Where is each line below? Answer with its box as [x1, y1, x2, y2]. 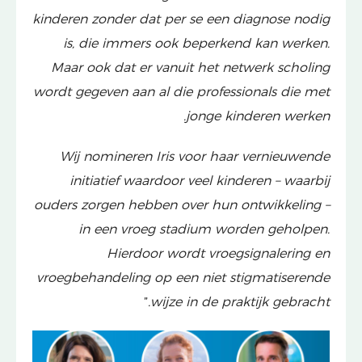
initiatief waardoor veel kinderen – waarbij [69, 174, 330, 187]
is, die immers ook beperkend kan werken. [63, 36, 330, 50]
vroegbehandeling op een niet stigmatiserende [36, 271, 330, 284]
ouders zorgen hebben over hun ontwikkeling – [34, 198, 330, 212]
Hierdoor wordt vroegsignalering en [107, 246, 330, 260]
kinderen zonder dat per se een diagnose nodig [32, 12, 330, 26]
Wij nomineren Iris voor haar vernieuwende [60, 149, 330, 163]
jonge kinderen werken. [186, 109, 330, 123]
